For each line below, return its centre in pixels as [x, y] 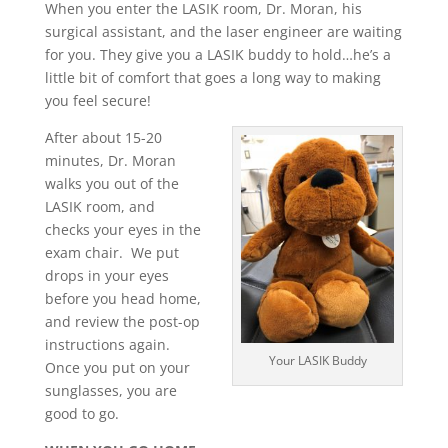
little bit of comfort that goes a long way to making [212, 77]
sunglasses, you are [110, 390]
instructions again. [109, 344]
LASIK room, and [99, 206]
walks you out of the [111, 183]
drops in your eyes [106, 275]
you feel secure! [97, 100]
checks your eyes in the [122, 229]
